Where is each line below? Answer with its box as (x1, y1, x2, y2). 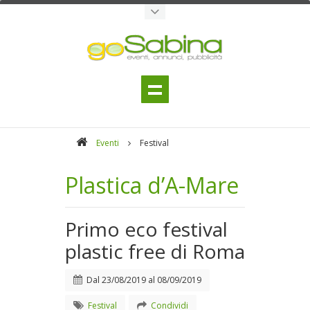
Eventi (96, 137, 119, 149)
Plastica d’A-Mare (65, 170, 239, 200)
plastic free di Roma (65, 238, 245, 264)
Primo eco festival (65, 216, 228, 242)
